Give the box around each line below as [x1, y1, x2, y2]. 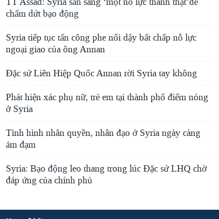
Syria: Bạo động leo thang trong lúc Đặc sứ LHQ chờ [6, 163, 207, 175]
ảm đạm [6, 139, 36, 151]
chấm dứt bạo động [6, 8, 79, 20]
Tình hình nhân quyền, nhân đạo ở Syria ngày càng [6, 127, 200, 139]
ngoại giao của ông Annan [6, 44, 105, 56]
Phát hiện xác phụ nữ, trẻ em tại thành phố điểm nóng [6, 91, 208, 104]
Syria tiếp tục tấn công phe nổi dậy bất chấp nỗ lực [6, 32, 197, 44]
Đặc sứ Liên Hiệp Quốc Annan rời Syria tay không [6, 67, 197, 80]
